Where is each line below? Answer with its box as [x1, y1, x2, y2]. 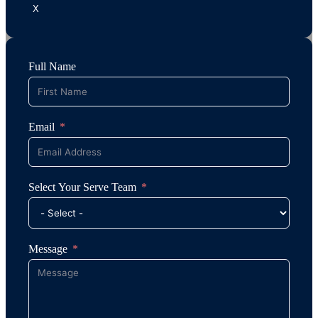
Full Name [28, 60, 76, 72]
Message [28, 242, 67, 255]
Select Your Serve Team [28, 180, 136, 193]
